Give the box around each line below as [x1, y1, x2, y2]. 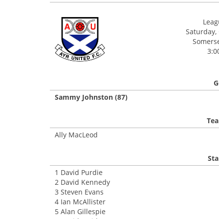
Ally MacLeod [55, 130, 98, 139]
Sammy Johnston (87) [55, 92, 128, 102]
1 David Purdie [55, 168, 103, 177]
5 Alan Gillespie [55, 207, 106, 216]
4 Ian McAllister [55, 197, 106, 206]
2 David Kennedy [55, 177, 110, 187]
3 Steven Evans [55, 187, 104, 197]
